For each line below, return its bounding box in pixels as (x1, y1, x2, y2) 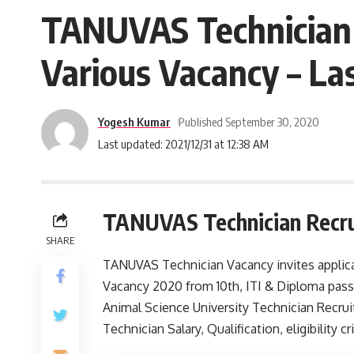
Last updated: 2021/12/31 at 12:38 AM (98, 136, 269, 151)
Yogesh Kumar (98, 114, 171, 129)
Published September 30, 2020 (178, 114, 319, 129)
